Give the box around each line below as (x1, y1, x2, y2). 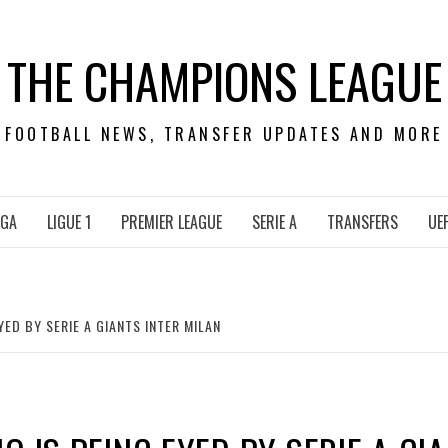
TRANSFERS (327, 210, 398, 234)
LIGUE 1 (47, 210, 91, 234)
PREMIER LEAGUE (121, 210, 222, 234)
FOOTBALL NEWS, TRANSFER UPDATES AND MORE (5, 122, 443, 146)
